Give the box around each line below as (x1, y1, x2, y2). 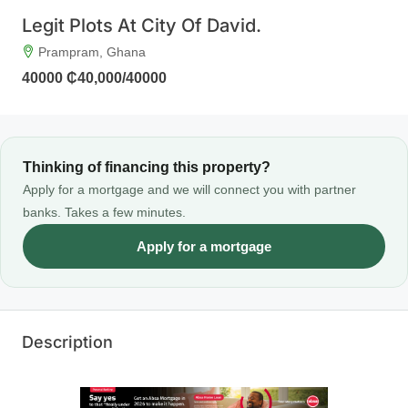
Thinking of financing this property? (23, 158, 270, 175)
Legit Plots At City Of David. (22, 14, 261, 36)
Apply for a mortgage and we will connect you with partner (23, 181, 356, 197)
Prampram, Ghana (38, 44, 146, 59)
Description (22, 331, 113, 352)
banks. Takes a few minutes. (23, 204, 186, 219)
